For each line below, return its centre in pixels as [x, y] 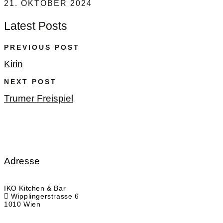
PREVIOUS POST [42, 47]
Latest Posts [36, 26]
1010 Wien [22, 204]
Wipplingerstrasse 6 [44, 196]
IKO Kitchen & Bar [35, 188]
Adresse [22, 161]
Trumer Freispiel [39, 98]
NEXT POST [30, 81]
